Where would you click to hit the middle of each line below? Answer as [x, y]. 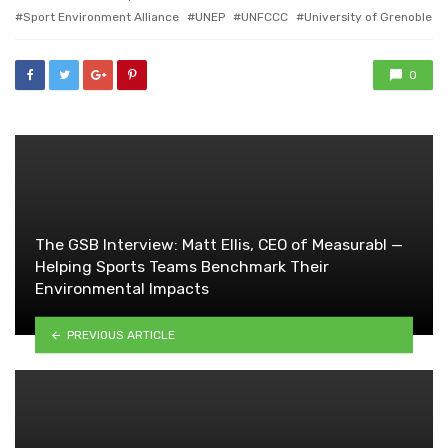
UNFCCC [264, 17]
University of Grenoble [368, 17]
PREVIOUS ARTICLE [120, 334]
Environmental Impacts [122, 289]
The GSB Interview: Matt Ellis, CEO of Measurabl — [219, 245]
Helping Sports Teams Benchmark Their [182, 267]
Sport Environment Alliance [101, 17]
